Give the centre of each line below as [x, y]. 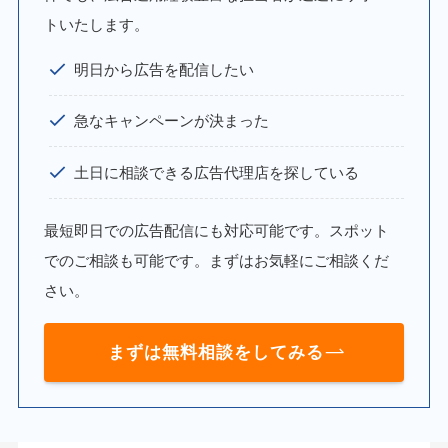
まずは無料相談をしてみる [216, 352]
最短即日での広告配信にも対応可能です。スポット [217, 230]
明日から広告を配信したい [164, 69]
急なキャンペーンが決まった [172, 121]
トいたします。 [97, 24]
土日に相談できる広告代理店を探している [217, 172]
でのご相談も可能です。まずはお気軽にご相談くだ [217, 260]
